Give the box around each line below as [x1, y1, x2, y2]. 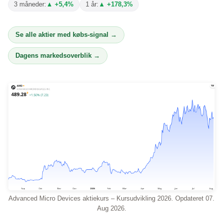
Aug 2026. [97, 205, 126, 213]
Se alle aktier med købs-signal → [15, 31, 117, 38]
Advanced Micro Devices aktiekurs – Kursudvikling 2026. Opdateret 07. [8, 195, 215, 203]
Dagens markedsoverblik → [15, 52, 100, 59]
